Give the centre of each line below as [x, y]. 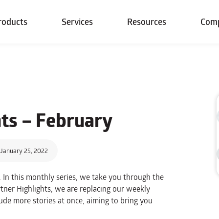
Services [77, 22]
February [74, 120]
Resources [146, 22]
